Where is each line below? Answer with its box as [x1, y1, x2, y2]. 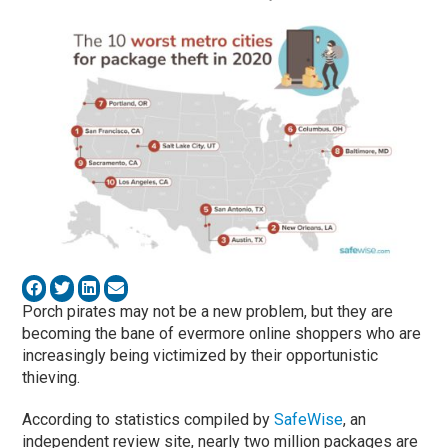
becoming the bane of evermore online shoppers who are [22, 323, 422, 343]
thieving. [22, 367, 81, 387]
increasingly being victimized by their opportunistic [22, 345, 379, 365]
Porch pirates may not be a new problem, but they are [22, 301, 394, 321]
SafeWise [274, 409, 344, 429]
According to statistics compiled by [22, 409, 275, 429]
